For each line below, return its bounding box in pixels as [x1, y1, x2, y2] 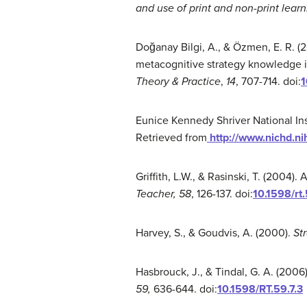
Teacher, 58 [136, 187, 191, 201]
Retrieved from [136, 131, 207, 145]
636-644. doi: [153, 282, 217, 296]
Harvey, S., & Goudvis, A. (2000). [136, 226, 293, 240]
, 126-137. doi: [191, 187, 253, 201]
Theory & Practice [136, 75, 221, 88]
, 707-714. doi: [236, 75, 301, 88]
